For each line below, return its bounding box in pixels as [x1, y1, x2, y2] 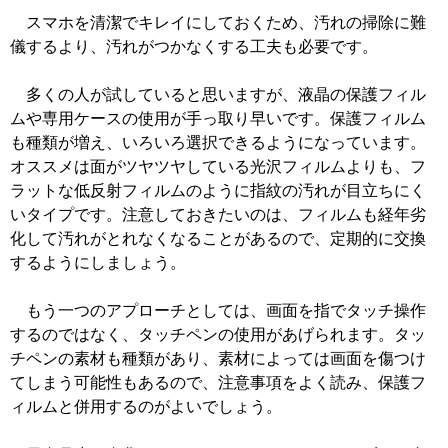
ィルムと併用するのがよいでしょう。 [10, 398, 282, 416]
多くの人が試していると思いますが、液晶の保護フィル [10, 86, 426, 104]
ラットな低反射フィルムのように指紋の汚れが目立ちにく [10, 182, 426, 200]
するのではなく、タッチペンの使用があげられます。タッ [10, 326, 426, 344]
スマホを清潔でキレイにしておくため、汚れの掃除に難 [10, 14, 426, 32]
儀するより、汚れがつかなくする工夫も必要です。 [10, 38, 378, 56]
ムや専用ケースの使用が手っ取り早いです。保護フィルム [10, 110, 426, 128]
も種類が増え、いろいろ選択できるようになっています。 [10, 134, 426, 152]
